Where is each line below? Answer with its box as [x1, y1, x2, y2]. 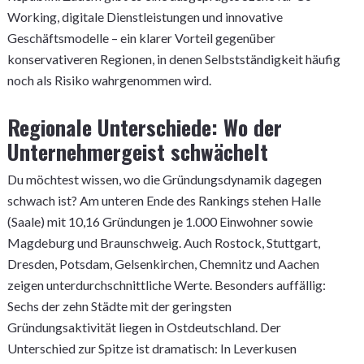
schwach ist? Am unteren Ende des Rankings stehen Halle [6, 193, 321, 208]
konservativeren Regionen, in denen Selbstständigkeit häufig [6, 51, 340, 67]
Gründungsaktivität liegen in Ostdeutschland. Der [6, 319, 281, 335]
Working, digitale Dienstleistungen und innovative [6, 9, 283, 24]
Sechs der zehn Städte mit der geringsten [6, 298, 232, 314]
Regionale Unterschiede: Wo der [6, 111, 282, 143]
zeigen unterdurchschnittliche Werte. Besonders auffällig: [6, 277, 326, 292]
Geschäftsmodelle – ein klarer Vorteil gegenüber [6, 30, 275, 45]
